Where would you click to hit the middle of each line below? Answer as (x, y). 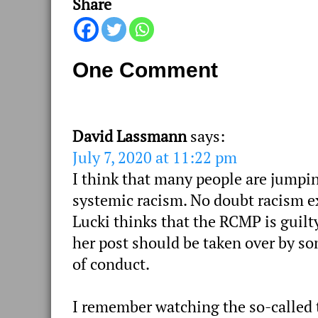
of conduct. (111, 264)
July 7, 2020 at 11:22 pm (155, 157)
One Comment (145, 70)
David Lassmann (130, 136)
